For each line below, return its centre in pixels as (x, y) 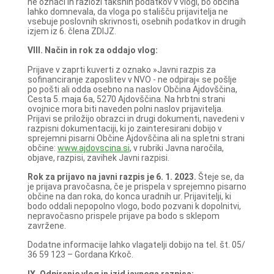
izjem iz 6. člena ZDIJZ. (72, 31)
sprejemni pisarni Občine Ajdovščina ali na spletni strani (136, 138)
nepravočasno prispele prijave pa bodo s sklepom (123, 216)
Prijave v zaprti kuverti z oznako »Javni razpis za (121, 69)
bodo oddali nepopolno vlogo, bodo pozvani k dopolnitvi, (134, 206)
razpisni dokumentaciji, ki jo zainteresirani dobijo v (124, 128)
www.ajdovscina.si (93, 148)
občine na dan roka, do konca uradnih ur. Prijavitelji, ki (129, 197)
